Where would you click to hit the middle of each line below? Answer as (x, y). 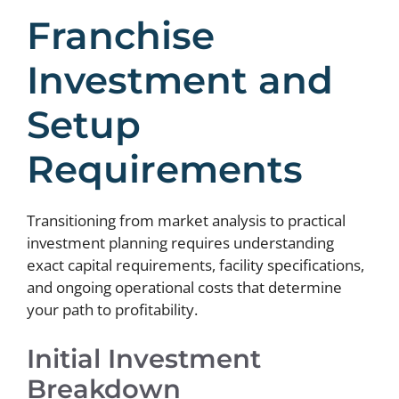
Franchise (121, 36)
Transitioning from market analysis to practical (186, 220)
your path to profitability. (112, 309)
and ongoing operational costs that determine (184, 287)
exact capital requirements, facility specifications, (195, 265)
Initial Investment (144, 358)
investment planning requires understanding (180, 243)
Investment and (180, 80)
